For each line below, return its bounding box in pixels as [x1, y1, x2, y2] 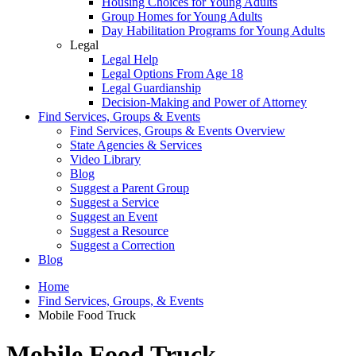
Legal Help [102, 52, 158, 67]
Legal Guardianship [102, 81, 201, 95]
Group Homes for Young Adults [102, 10, 262, 24]
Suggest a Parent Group [70, 181, 189, 195]
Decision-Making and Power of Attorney [102, 95, 307, 110]
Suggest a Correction [70, 238, 175, 253]
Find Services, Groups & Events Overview [70, 124, 285, 138]
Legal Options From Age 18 [102, 67, 243, 81]
